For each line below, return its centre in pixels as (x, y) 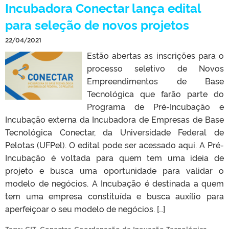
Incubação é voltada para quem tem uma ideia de (114, 157)
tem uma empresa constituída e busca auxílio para (114, 196)
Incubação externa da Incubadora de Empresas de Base (114, 119)
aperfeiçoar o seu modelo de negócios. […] (85, 208)
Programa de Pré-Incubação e (155, 106)
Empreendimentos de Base (155, 81)
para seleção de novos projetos (97, 24)
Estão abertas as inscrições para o (155, 55)
